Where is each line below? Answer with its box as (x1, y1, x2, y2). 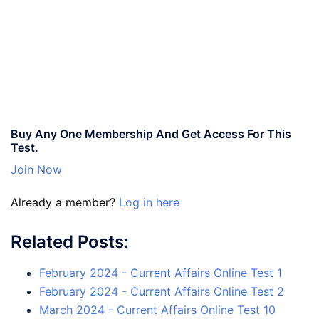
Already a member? (11, 194, 119, 209)
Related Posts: (11, 231, 129, 252)
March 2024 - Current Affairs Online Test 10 (39, 302, 276, 317)
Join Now (11, 162, 62, 177)
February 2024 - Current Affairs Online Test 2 (39, 283, 284, 298)
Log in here (119, 194, 179, 209)
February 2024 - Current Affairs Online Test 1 (39, 265, 282, 280)
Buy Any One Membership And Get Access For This (11, 126, 291, 141)
